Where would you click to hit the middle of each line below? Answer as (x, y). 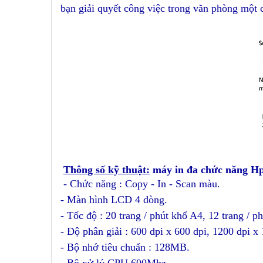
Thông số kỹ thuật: (107, 170)
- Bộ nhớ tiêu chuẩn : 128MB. (125, 247)
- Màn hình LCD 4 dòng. (114, 200)
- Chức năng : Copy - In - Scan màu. (140, 184)
